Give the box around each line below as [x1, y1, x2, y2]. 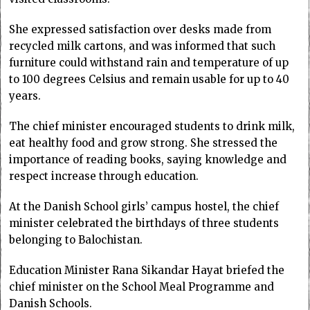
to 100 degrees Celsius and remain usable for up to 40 [9, 73, 290, 86]
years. [9, 89, 42, 103]
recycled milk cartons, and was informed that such [9, 39, 276, 53]
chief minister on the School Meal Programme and [9, 280, 275, 294]
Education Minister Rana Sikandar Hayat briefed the [9, 264, 285, 277]
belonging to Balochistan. [9, 233, 143, 247]
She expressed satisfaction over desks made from [9, 23, 272, 37]
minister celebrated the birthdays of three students [9, 217, 280, 230]
